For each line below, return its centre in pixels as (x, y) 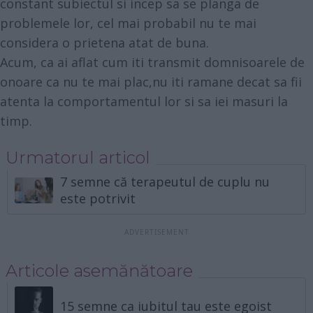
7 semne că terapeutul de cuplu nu (165, 182)
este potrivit (98, 199)
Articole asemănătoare (99, 271)
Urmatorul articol (78, 158)
